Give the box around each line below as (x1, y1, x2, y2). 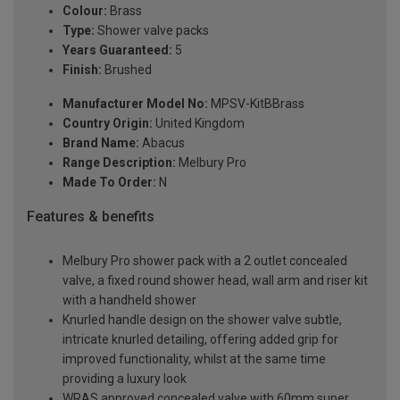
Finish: (62, 62, 102, 77)
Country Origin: (62, 115, 153, 130)
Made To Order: (62, 174, 156, 189)
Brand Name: (62, 135, 139, 150)
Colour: (62, 3, 107, 18)
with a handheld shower (62, 293, 196, 308)
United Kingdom (153, 115, 245, 130)
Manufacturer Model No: (62, 96, 208, 111)
